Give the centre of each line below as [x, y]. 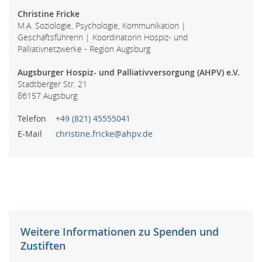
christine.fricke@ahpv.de [104, 134]
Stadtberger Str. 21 [52, 84]
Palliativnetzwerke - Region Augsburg [84, 49]
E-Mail [30, 134]
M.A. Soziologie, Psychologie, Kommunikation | [102, 25]
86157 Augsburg [47, 96]
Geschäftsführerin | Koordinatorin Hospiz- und [103, 37]
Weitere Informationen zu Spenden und [120, 232]
